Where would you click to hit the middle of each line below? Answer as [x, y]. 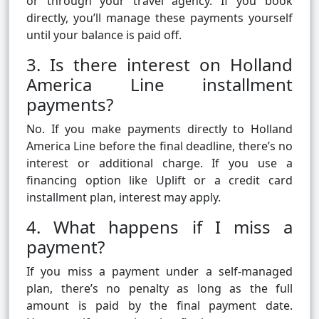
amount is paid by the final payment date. [159, 306]
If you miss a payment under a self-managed [159, 272]
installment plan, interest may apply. [124, 198]
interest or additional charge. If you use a [159, 163]
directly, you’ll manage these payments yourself [159, 18]
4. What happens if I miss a [159, 227]
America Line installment [159, 85]
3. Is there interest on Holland [159, 65]
